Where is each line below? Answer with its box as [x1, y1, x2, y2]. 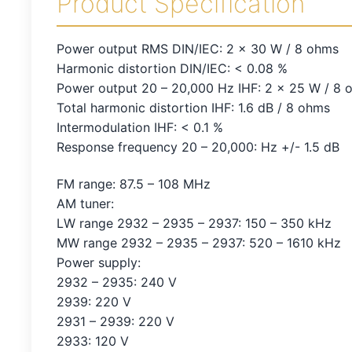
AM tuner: [57, 196, 114, 212]
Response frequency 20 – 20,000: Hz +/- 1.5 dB [57, 138, 339, 155]
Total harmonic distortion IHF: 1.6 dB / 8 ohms [57, 99, 330, 115]
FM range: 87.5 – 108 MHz [57, 176, 211, 192]
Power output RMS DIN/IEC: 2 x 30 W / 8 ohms [57, 40, 339, 57]
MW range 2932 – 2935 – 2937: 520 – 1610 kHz [57, 235, 341, 251]
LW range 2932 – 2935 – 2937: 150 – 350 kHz [57, 215, 332, 232]
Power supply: [57, 255, 141, 271]
